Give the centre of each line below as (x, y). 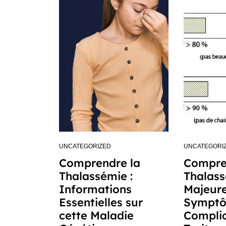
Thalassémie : (96, 176)
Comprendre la (100, 163)
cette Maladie (96, 215)
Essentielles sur (101, 202)
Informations (95, 189)
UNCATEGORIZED (85, 146)
